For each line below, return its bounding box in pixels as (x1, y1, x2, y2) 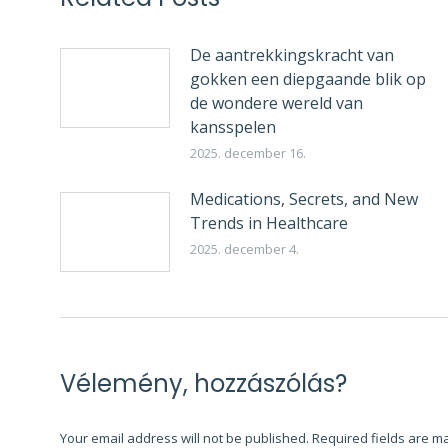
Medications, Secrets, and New (190, 188, 418, 210)
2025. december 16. (190, 144, 306, 162)
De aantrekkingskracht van (190, 44, 394, 66)
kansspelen (190, 116, 276, 138)
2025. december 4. (190, 240, 299, 258)
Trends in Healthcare (190, 212, 348, 234)
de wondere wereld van (190, 92, 363, 114)
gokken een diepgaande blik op (190, 68, 426, 90)
